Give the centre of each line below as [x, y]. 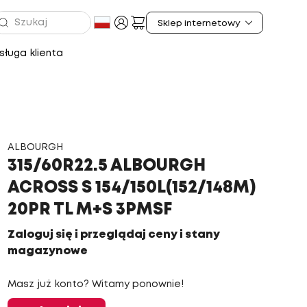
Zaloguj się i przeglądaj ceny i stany [113, 235]
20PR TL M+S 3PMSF [89, 210]
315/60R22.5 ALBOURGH [106, 166]
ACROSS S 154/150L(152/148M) [131, 188]
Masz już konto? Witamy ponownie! [95, 284]
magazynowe [47, 251]
